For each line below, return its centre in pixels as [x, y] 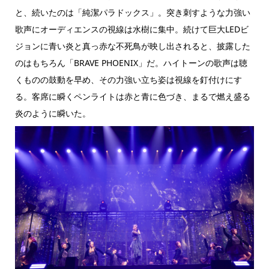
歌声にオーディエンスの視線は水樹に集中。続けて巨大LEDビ [131, 29]
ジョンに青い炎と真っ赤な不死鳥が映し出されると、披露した [132, 46]
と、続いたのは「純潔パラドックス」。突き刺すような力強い [132, 12]
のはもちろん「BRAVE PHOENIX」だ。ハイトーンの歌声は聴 [131, 62]
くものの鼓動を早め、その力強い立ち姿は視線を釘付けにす [128, 79]
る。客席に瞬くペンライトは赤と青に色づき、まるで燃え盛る [132, 96]
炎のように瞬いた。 [53, 113]
